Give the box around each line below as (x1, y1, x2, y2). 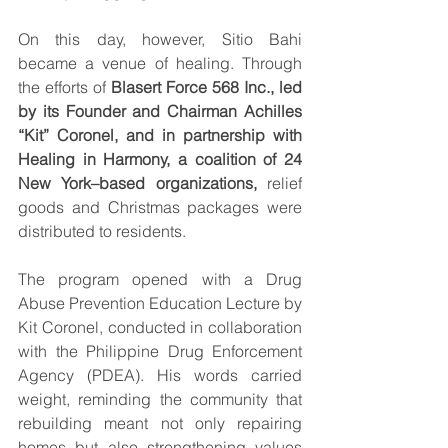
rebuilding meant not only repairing (18, 413, 302, 433)
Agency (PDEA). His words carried (18, 365, 302, 385)
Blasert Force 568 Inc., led (111, 77, 302, 97)
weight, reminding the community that (18, 389, 302, 409)
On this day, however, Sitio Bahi (18, 29, 302, 49)
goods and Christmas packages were (18, 197, 302, 217)
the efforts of (18, 77, 111, 97)
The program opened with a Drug (18, 269, 302, 289)
